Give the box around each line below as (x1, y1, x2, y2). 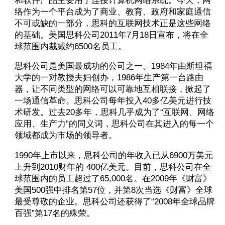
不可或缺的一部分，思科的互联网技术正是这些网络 (14, 18, 211, 28)
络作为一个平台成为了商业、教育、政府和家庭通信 (14, 7, 211, 17)
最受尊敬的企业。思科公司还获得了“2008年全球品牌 (14, 197, 215, 207)
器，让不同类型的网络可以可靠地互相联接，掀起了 (14, 84, 211, 94)
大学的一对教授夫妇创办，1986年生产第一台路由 (14, 73, 203, 83)
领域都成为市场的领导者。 (14, 131, 117, 141)
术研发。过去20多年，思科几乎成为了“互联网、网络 (14, 107, 214, 118)
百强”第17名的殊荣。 (14, 208, 95, 218)
